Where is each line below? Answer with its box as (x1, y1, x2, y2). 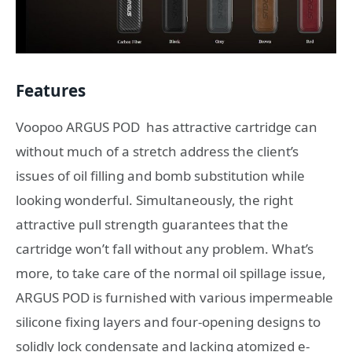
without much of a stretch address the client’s (16, 141, 299, 160)
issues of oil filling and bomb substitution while (16, 166, 305, 185)
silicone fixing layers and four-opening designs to (16, 312, 321, 331)
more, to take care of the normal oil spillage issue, (16, 263, 326, 282)
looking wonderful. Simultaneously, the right (16, 190, 293, 209)
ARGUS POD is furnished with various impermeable (16, 288, 333, 306)
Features (16, 79, 86, 102)
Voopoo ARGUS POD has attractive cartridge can (16, 117, 317, 136)
